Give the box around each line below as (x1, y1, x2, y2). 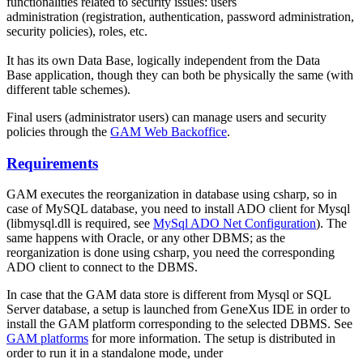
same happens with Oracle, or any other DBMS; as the (6, 231, 285, 246)
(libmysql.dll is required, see (6, 216, 153, 231)
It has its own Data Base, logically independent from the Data (6, 53, 320, 67)
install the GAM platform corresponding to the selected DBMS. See (6, 317, 352, 331)
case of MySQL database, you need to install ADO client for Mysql (6, 202, 350, 216)
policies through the (6, 124, 110, 139)
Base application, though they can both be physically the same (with (6, 67, 353, 82)
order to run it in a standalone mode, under (6, 346, 223, 361)
